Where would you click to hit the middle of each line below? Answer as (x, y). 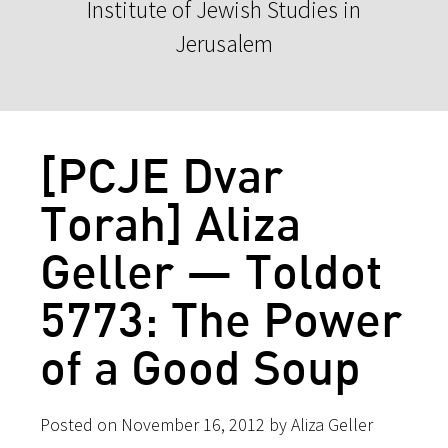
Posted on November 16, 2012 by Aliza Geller (206, 424)
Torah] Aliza (170, 222)
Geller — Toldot (211, 270)
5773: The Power (221, 318)
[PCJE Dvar (161, 174)
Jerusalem (224, 43)
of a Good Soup (200, 366)
